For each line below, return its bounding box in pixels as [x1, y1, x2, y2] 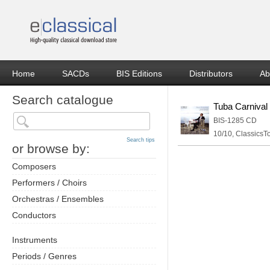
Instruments [12, 235, 57, 245]
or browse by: [12, 142, 90, 155]
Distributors [189, 69, 233, 78]
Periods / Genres [12, 251, 77, 261]
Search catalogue [12, 93, 113, 107]
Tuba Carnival [213, 101, 268, 111]
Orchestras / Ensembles [12, 194, 104, 204]
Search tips [127, 137, 155, 143]
